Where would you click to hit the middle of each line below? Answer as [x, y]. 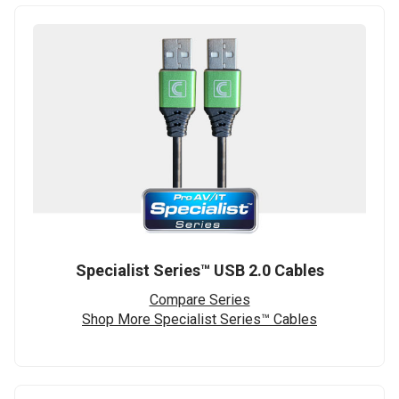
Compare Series [199, 300]
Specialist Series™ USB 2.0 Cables [199, 271]
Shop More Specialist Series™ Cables [199, 320]
